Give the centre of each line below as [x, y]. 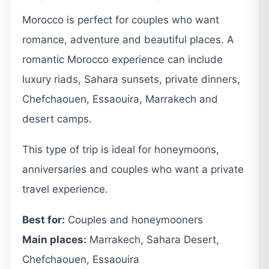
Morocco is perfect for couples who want [121, 20]
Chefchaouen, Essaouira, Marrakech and [120, 99]
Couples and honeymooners [134, 220]
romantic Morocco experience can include [122, 59]
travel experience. [65, 189]
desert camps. [57, 119]
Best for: [44, 220]
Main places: [54, 240]
